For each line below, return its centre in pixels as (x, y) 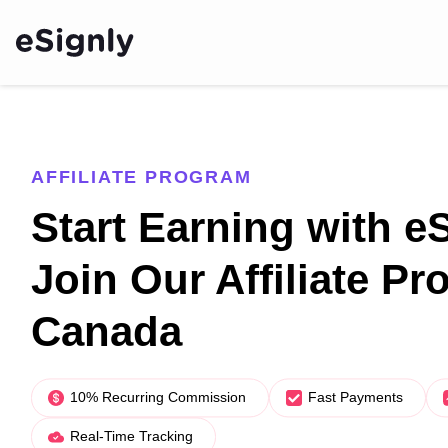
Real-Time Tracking (131, 436)
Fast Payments (355, 397)
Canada (106, 332)
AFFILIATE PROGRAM (141, 177)
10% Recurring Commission (158, 397)
